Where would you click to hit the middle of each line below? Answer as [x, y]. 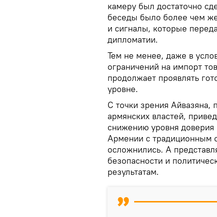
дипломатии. [133, 39]
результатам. [133, 171]
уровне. [123, 89]
